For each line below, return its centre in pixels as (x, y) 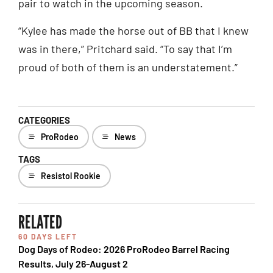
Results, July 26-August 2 (73, 264)
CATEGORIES (44, 120)
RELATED (40, 222)
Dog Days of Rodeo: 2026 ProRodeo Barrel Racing (124, 249)
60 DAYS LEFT (48, 237)
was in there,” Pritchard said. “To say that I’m (125, 48)
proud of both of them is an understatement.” (128, 67)
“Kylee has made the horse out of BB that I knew (133, 30)
